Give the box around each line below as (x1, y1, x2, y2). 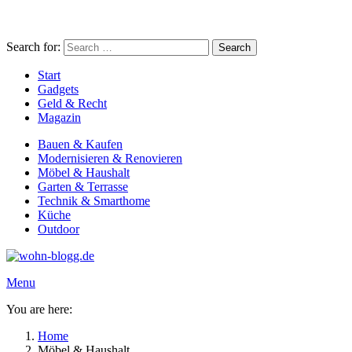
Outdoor (38, 222, 79, 236)
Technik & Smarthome (38, 194, 150, 207)
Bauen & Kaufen (38, 137, 123, 151)
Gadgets (38, 82, 79, 96)
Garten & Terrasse (38, 180, 128, 193)
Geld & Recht (38, 97, 107, 110)
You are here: (6, 302, 72, 316)
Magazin (38, 111, 81, 124)
